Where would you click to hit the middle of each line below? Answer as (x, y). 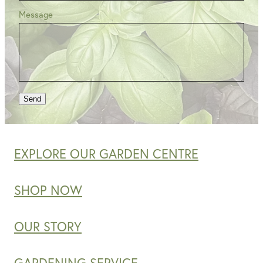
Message (36, 15)
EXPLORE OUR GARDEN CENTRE (106, 154)
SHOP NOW (48, 190)
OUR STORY (48, 227)
